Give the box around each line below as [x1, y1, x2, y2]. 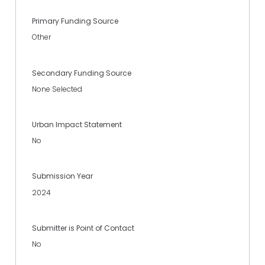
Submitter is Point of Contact [32, 222, 134, 233]
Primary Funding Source [32, 16, 118, 27]
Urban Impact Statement [32, 119, 122, 130]
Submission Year [32, 171, 93, 182]
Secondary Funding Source [32, 67, 131, 78]
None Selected [32, 83, 82, 94]
